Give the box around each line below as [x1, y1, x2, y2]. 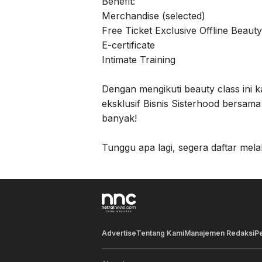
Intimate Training [102, 54, 175, 66]
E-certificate [102, 39, 155, 51]
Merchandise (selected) [102, 10, 205, 22]
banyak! [102, 112, 137, 125]
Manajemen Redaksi [184, 229, 254, 238]
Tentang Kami [136, 229, 184, 238]
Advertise [102, 229, 136, 238]
